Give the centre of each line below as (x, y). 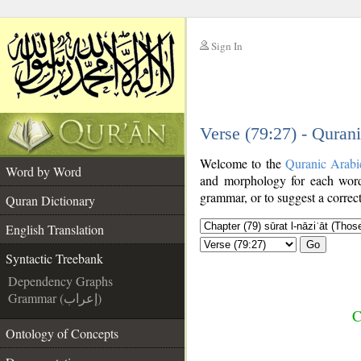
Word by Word (44, 171)
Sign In (227, 46)
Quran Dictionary (50, 200)
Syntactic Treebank (54, 258)
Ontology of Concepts (62, 333)
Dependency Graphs (60, 281)
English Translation (55, 229)
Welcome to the (243, 163)
